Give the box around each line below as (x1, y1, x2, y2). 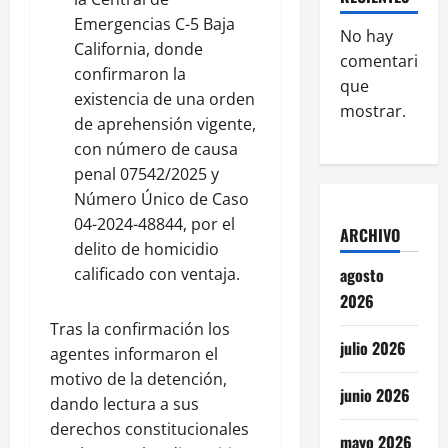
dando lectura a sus (50, 392, 199, 415)
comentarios (339, 49, 436, 72)
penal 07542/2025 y (74, 162, 219, 185)
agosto (339, 262, 384, 287)
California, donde (74, 37, 203, 60)
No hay (339, 24, 393, 47)
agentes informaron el (50, 342, 218, 365)
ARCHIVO (339, 222, 400, 247)
